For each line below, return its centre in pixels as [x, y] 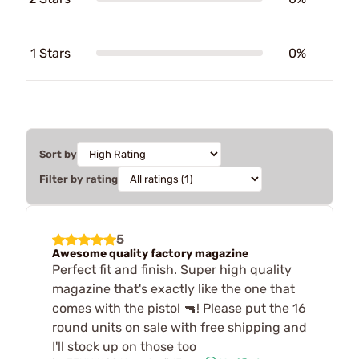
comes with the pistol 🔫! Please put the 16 [179, 308]
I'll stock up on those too [124, 346]
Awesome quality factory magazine [150, 253]
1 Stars [50, 53]
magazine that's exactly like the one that [173, 288]
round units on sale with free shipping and [179, 327]
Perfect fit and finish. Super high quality [172, 269]
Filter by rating [79, 179]
